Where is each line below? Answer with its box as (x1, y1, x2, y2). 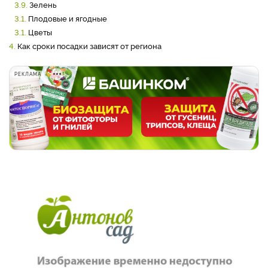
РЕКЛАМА (14, 71, 41, 77)
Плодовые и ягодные (28, 13, 107, 23)
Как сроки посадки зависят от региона (17, 40, 162, 51)
